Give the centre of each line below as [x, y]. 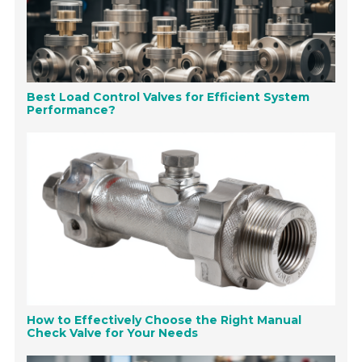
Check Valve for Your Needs [113, 333]
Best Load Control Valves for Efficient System [168, 97]
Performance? [72, 110]
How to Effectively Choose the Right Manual [164, 320]
